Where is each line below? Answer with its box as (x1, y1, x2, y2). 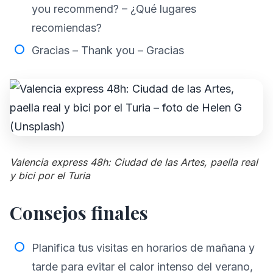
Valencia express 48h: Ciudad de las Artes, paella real (10, 156, 258, 168)
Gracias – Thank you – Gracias (32, 44, 184, 57)
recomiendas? (32, 21, 102, 35)
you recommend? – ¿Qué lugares (32, 2, 196, 16)
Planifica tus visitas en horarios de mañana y (32, 241, 255, 254)
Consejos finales (10, 200, 148, 225)
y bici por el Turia (10, 169, 90, 182)
